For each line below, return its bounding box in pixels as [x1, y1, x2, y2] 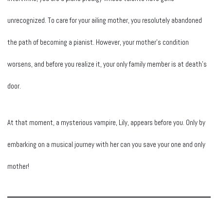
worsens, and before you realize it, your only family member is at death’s [7, 59, 207, 69]
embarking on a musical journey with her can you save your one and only [7, 139, 205, 149]
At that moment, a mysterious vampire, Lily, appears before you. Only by [7, 117, 205, 127]
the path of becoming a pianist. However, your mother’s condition [7, 37, 189, 47]
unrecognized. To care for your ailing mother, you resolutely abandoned [7, 15, 202, 25]
